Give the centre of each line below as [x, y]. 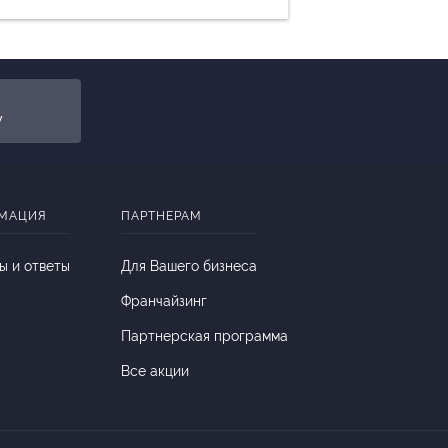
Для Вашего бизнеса [189, 266]
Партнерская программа [204, 336]
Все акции [155, 371]
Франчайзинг [164, 301]
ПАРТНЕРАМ [161, 216]
